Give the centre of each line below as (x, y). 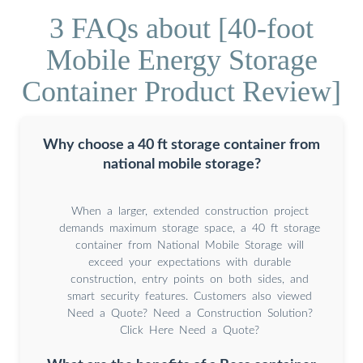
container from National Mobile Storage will (190, 245)
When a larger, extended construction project (190, 211)
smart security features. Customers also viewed (190, 296)
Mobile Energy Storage (181, 60)
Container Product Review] (181, 91)
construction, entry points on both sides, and (190, 279)
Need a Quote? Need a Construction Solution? (190, 313)
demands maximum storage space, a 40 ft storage (190, 228)
